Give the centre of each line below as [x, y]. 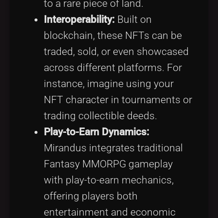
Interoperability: [79, 19]
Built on [133, 19]
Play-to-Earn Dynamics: [97, 132]
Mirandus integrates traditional [113, 148]
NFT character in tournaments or [118, 100]
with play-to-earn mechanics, [109, 180]
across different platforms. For [113, 67]
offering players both [91, 196]
